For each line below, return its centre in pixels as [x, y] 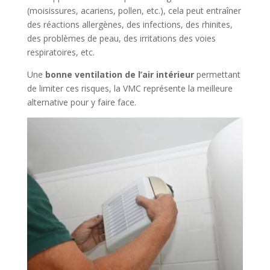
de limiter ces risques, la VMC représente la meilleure [130, 88]
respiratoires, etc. [61, 52]
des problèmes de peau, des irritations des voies [121, 38]
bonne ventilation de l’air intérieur [119, 74]
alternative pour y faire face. [81, 102]
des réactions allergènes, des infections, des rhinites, [130, 24]
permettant [217, 74]
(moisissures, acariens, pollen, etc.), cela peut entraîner [134, 10]
